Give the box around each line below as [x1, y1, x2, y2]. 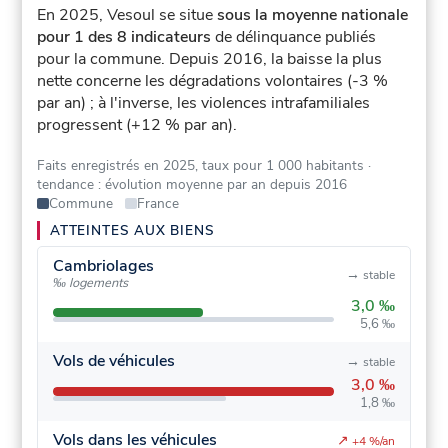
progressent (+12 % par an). [37, 114, 238, 137]
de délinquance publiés [211, 26, 377, 49]
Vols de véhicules [52, 349, 175, 372]
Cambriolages [52, 255, 154, 278]
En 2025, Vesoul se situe [37, 4, 218, 27]
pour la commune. [37, 48, 170, 71]
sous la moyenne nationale [217, 4, 409, 27]
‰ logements [52, 274, 128, 293]
